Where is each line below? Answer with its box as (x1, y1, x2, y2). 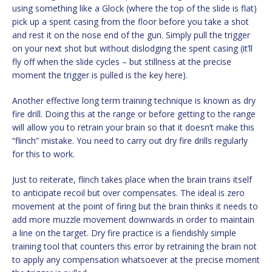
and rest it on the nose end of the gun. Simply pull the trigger (12, 29, 250, 41)
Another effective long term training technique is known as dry (12, 95, 256, 107)
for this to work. (12, 148, 75, 160)
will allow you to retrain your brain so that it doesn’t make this (12, 121, 254, 134)
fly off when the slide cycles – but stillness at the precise (12, 56, 231, 68)
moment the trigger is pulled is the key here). (12, 69, 188, 81)
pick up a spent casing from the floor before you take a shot (12, 16, 249, 28)
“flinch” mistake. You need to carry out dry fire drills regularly (12, 135, 248, 147)
